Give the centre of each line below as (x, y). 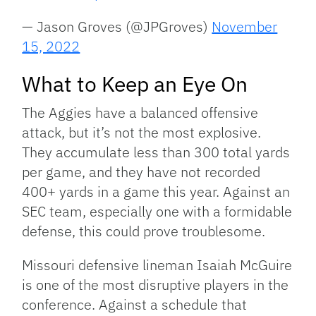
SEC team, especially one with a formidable (157, 212)
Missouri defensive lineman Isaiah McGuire (157, 265)
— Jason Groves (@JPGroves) (117, 27)
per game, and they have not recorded (141, 172)
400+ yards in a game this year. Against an (156, 192)
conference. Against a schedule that (135, 305)
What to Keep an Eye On (135, 84)
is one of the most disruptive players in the (156, 285)
